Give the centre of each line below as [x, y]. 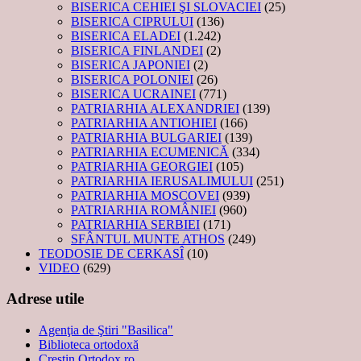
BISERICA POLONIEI [132, 79]
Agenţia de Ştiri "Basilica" [106, 330]
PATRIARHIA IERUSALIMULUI [162, 180]
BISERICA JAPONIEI [131, 64]
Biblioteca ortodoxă [89, 345]
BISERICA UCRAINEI [133, 93]
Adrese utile [45, 299]
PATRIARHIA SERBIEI [135, 224]
